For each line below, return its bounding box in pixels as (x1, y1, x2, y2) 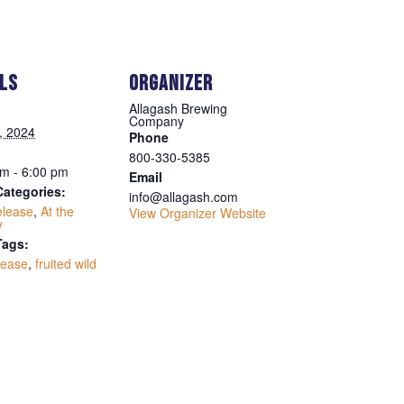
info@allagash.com (129, 187, 238, 206)
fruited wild (35, 253, 96, 272)
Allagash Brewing (129, 98, 227, 117)
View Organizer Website (129, 203, 266, 222)
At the (41, 201, 74, 220)
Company (129, 111, 184, 130)
